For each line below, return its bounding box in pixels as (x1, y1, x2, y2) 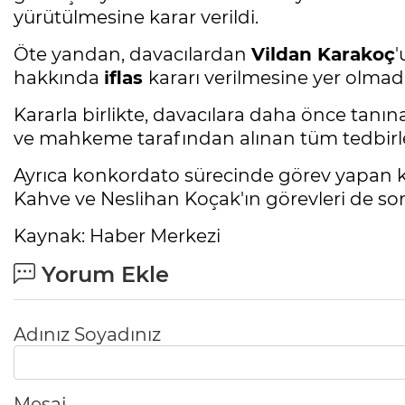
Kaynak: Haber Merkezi (14, 224, 221, 247)
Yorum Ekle (35, 260, 169, 287)
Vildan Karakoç (251, 42, 395, 65)
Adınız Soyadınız (14, 323, 161, 345)
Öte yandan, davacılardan (14, 42, 251, 65)
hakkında (14, 66, 104, 89)
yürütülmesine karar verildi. (14, 5, 259, 28)
